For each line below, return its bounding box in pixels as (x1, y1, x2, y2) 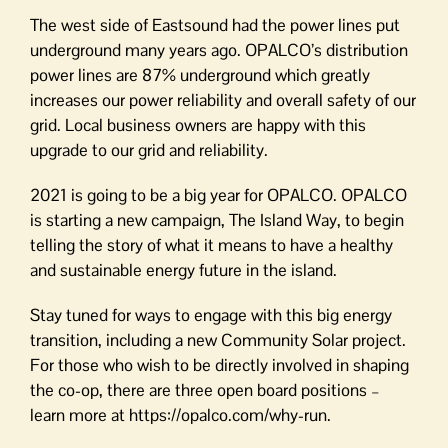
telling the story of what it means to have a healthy (30, 234, 393, 257)
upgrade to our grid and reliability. (30, 139, 268, 162)
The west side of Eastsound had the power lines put (30, 14, 400, 37)
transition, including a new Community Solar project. (30, 329, 406, 352)
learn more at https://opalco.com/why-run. (30, 404, 331, 427)
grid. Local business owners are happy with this (30, 114, 366, 137)
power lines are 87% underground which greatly (30, 64, 370, 87)
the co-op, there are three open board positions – (30, 379, 380, 402)
